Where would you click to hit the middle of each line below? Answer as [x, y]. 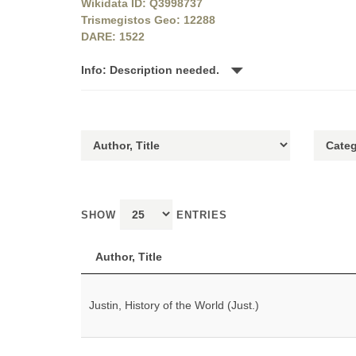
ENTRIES [200, 215]
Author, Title [129, 257]
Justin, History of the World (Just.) [174, 305]
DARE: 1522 [113, 37]
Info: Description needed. [152, 70]
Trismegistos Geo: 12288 [148, 20]
